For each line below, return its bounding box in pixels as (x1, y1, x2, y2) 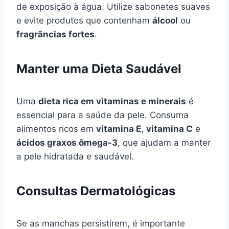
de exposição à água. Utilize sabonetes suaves (16, 1, 210, 12)
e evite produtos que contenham (16, 15, 152, 26)
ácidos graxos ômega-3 (16, 137, 118, 148)
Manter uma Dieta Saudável (16, 61, 181, 76)
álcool (152, 15, 178, 26)
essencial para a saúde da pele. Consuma (16, 109, 189, 120)
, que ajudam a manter (118, 137, 211, 148)
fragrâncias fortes (16, 29, 95, 39)
